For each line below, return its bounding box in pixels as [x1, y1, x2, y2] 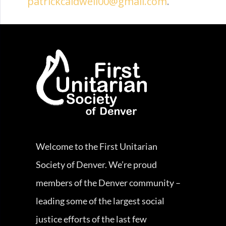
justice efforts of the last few [35, 213, 147, 224]
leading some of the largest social [35, 195, 164, 206]
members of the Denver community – [35, 177, 181, 188]
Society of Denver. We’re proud [35, 159, 157, 170]
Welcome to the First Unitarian [35, 141, 157, 152]
